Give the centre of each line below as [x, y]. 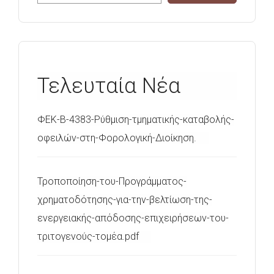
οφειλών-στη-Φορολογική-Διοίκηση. [117, 138]
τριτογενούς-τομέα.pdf [88, 236]
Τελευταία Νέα [109, 86]
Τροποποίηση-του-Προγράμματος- [112, 181]
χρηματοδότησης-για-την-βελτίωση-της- [125, 200]
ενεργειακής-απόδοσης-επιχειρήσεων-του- [133, 218]
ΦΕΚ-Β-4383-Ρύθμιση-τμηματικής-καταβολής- [136, 120]
